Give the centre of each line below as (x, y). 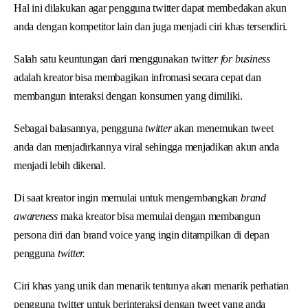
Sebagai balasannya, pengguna (80, 128)
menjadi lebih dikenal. (60, 165)
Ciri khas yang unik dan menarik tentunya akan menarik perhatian (151, 285)
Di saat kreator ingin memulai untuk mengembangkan (127, 197)
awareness (36, 216)
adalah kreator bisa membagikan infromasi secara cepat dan (137, 77)
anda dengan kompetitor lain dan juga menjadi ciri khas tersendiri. (151, 26)
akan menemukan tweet (222, 128)
